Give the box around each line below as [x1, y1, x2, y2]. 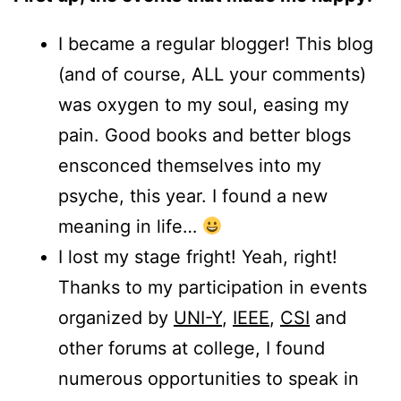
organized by [58, 307, 174, 329]
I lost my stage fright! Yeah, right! [58, 246, 337, 269]
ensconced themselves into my [58, 155, 321, 177]
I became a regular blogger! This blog [58, 33, 373, 55]
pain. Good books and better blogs [58, 124, 351, 147]
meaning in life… [58, 216, 202, 238]
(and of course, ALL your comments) [58, 64, 366, 86]
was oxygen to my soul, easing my [58, 94, 349, 116]
